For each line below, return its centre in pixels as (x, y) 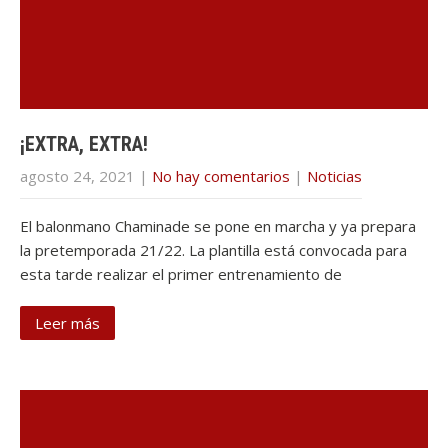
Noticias (334, 176)
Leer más (67, 323)
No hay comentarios (221, 176)
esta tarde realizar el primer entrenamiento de (181, 274)
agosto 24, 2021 (77, 176)
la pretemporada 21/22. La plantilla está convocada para (213, 250)
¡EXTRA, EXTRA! (84, 144)
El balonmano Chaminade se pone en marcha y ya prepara (218, 226)
